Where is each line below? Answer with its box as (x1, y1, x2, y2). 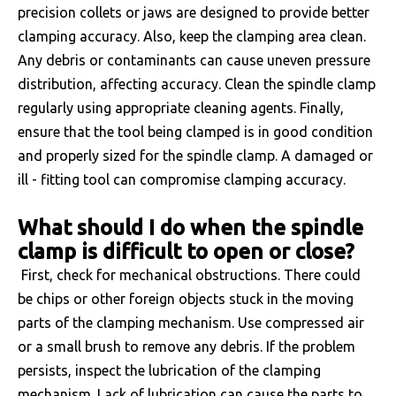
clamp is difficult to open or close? (18, 240, 354, 263)
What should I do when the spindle (18, 216, 363, 240)
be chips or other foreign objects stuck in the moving (18, 291, 354, 307)
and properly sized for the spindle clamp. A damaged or (18, 148, 373, 164)
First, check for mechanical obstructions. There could (18, 267, 361, 283)
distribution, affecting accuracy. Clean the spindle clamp (18, 76, 376, 92)
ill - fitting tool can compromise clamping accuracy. (18, 171, 346, 187)
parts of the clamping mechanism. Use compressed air (18, 315, 364, 331)
